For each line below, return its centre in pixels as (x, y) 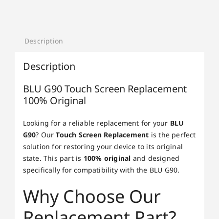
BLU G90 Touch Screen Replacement (105, 88)
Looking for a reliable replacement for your (96, 123)
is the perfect (172, 134)
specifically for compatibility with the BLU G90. (101, 170)
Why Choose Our (92, 196)
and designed (155, 158)
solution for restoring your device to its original (103, 146)
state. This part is (53, 158)
